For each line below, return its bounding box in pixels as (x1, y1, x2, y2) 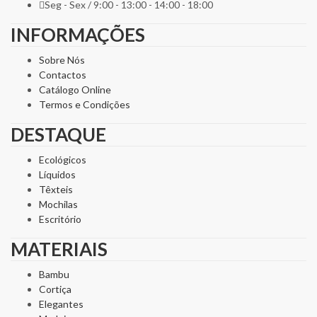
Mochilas (39, 197, 78, 210)
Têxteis (39, 183, 73, 195)
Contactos (39, 68, 86, 81)
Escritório (39, 212, 81, 225)
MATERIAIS (11, 237, 108, 260)
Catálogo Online (39, 83, 111, 96)
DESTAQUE (11, 122, 106, 146)
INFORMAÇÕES (11, 23, 145, 46)
